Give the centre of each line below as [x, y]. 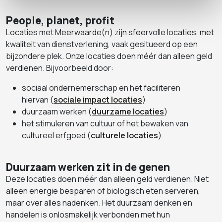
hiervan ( [38, 99]
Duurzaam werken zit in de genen [88, 167]
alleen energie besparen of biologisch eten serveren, [103, 191]
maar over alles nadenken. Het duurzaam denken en [99, 202]
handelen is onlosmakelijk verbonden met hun [88, 214]
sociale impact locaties [98, 99]
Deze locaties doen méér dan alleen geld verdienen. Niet [107, 179]
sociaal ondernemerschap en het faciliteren [101, 87]
